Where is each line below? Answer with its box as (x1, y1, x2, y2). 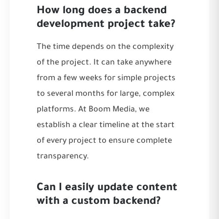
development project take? (37, 19, 175, 31)
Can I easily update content (37, 182, 177, 195)
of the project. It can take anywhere (37, 58, 172, 67)
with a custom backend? (37, 196, 161, 208)
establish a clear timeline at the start (37, 121, 175, 130)
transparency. (37, 152, 89, 161)
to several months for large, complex (37, 89, 175, 99)
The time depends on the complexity (37, 43, 174, 52)
